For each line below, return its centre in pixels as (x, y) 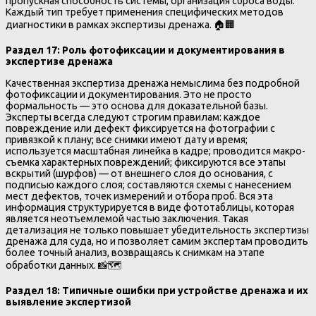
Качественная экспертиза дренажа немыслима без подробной (153, 83)
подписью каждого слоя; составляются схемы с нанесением (148, 184)
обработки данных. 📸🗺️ (63, 265)
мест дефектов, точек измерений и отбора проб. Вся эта (139, 196)
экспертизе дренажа (59, 62)
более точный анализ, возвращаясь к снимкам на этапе (135, 252)
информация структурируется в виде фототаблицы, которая (150, 207)
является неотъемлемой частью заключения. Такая (127, 218)
